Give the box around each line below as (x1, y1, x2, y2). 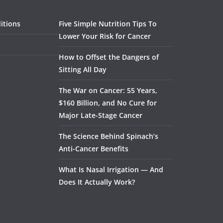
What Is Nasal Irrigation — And (59, 165, 163, 174)
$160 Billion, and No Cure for (59, 98, 157, 108)
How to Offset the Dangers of (59, 52, 159, 62)
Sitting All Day (59, 65, 107, 74)
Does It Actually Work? (59, 177, 135, 187)
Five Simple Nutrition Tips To (59, 19, 157, 28)
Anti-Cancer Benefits (59, 144, 128, 153)
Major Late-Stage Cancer (59, 111, 142, 120)
